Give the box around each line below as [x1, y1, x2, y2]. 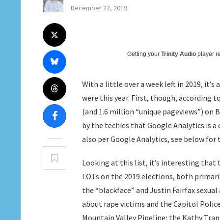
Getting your [127, 51, 161, 57]
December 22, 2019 [71, 3, 127, 12]
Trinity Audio [161, 51, 196, 57]
